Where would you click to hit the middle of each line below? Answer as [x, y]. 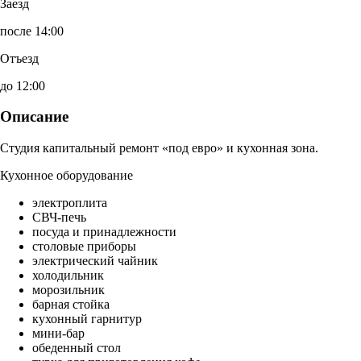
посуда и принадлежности [104, 232]
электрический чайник [95, 261]
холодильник [68, 276]
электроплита [70, 203]
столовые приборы [84, 247]
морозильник [68, 290]
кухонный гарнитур [87, 319]
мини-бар [58, 334]
